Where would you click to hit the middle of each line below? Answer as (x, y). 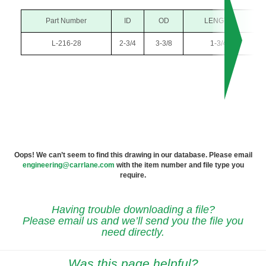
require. (133, 175)
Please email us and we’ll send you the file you (133, 221)
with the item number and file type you (179, 165)
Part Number (66, 21)
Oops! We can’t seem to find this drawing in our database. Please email (133, 155)
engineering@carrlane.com (68, 165)
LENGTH (218, 21)
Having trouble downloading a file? (133, 210)
